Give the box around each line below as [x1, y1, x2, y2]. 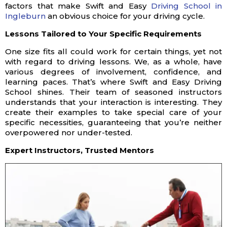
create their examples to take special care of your [5, 107, 222, 117]
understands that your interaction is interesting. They [5, 97, 222, 107]
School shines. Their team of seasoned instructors [5, 87, 222, 97]
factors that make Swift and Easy [5, 1, 151, 11]
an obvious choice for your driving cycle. [46, 11, 205, 21]
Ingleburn [5, 11, 46, 21]
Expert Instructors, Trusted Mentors [5, 145, 154, 155]
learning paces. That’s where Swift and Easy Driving [5, 77, 222, 87]
